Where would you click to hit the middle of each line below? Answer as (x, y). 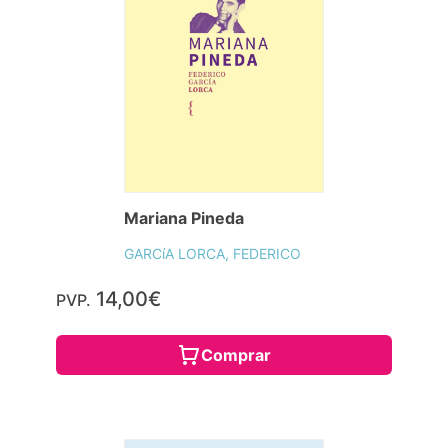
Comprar (236, 354)
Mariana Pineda (184, 217)
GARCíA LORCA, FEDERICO (212, 253)
